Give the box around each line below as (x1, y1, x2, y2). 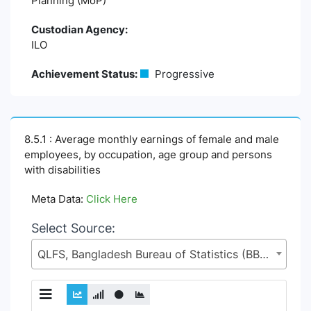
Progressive (152, 67, 215, 81)
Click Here (86, 192, 137, 205)
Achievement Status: (31, 67, 137, 81)
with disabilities (24, 163, 101, 176)
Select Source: (31, 221, 115, 235)
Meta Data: (31, 192, 86, 205)
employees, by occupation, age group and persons (24, 148, 272, 161)
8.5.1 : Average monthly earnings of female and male (24, 133, 279, 146)
